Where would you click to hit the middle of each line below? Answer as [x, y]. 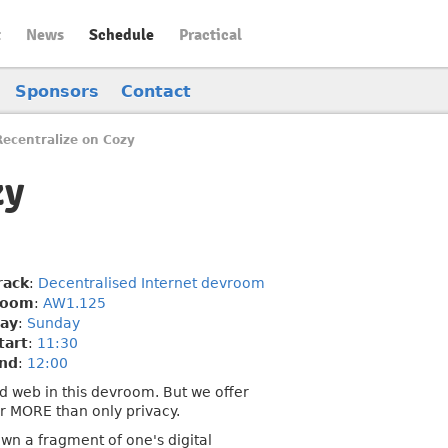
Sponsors [57, 91]
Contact [156, 91]
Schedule [121, 35]
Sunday [53, 323]
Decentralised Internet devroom [151, 283]
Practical [210, 35]
